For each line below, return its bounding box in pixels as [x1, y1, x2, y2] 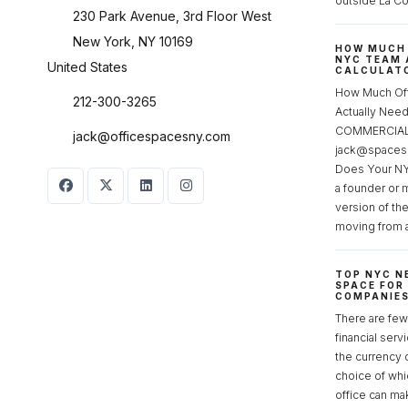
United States [47, 58, 127, 75]
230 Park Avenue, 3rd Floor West [73, 7, 271, 24]
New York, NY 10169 [73, 33, 193, 49]
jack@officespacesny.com [73, 127, 230, 144]
